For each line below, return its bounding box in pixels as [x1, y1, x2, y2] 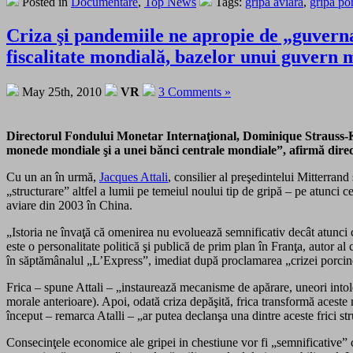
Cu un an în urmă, [6, 170, 99, 184]
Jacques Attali [99, 170, 168, 184]
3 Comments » [158, 85, 231, 99]
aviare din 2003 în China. [6, 199, 132, 213]
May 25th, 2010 [19, 85, 105, 99]
